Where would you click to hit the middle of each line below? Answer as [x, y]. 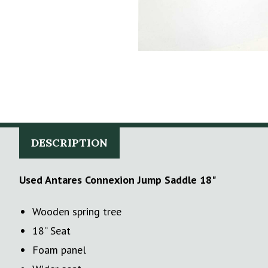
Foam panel [60, 249]
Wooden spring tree [77, 211]
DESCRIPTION [69, 142]
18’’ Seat [52, 230]
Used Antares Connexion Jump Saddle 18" [118, 179]
